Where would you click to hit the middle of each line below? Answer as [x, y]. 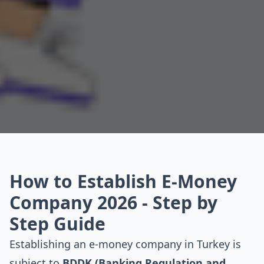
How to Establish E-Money [123, 181]
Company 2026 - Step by [113, 202]
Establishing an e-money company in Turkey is [125, 244]
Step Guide [57, 224]
